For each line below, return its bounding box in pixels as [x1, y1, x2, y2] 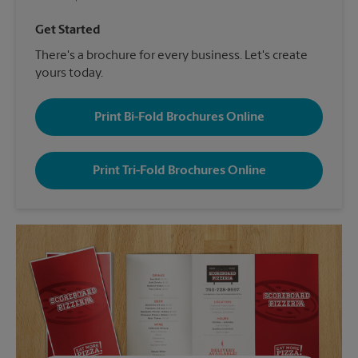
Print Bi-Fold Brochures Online [93, 110, 265, 124]
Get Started [35, 24, 101, 37]
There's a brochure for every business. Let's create [35, 50, 308, 62]
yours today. [35, 67, 103, 80]
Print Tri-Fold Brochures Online [92, 164, 266, 177]
